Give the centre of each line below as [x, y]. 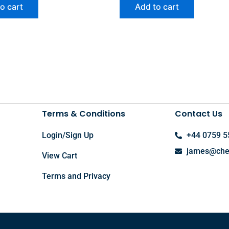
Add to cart [157, 7]
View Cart [60, 156]
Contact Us [199, 114]
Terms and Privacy [76, 176]
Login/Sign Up [68, 135]
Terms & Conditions [84, 114]
